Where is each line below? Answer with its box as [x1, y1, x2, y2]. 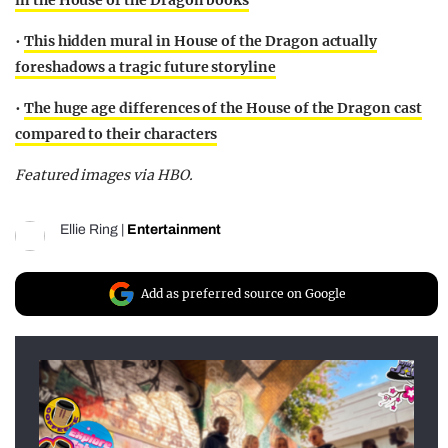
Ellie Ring [60, 222, 118, 238]
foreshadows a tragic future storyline [15, 58, 276, 77]
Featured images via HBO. [15, 166, 196, 185]
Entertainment [127, 222, 221, 238]
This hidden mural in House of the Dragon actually [23, 32, 378, 51]
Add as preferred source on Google [141, 286, 346, 302]
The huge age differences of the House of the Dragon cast [23, 99, 422, 118]
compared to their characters [15, 125, 218, 144]
